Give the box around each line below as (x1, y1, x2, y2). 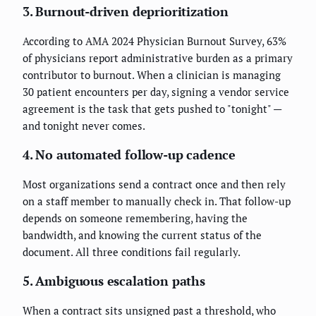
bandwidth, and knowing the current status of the (23, 227, 262, 242)
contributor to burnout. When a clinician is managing (23, 67, 281, 82)
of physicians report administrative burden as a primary (23, 50, 293, 65)
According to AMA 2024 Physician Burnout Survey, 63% (23, 33, 286, 48)
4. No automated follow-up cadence (23, 145, 236, 163)
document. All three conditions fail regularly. (23, 244, 241, 259)
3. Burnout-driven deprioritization (23, 2, 229, 20)
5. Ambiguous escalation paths (23, 272, 205, 289)
